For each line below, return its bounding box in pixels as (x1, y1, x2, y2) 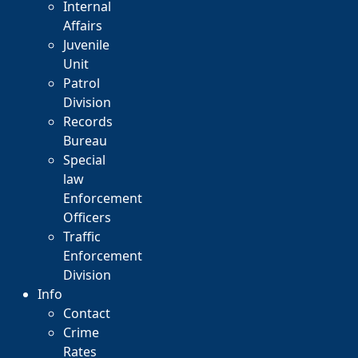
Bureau (63, 132, 107, 149)
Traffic (63, 228, 101, 245)
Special (63, 151, 105, 169)
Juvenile (63, 36, 109, 54)
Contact (63, 304, 110, 322)
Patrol (63, 74, 100, 92)
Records (63, 113, 113, 130)
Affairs (63, 17, 102, 34)
